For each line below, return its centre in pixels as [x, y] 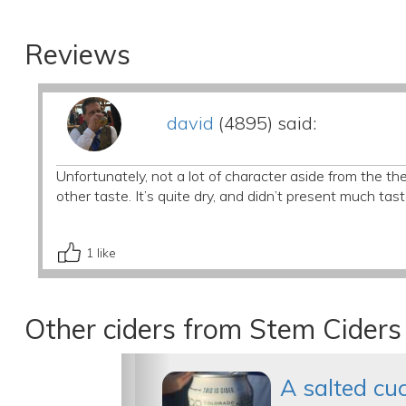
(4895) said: [265, 123]
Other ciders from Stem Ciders [213, 329]
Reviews [77, 54]
